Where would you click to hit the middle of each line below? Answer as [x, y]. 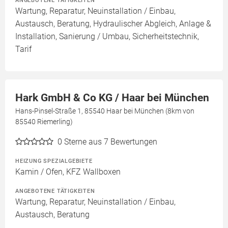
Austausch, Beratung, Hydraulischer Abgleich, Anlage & [113, 24]
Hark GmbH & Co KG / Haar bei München [112, 98]
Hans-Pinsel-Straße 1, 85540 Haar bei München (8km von [105, 111]
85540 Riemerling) [44, 122]
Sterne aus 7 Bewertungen [111, 142]
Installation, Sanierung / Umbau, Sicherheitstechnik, [107, 37]
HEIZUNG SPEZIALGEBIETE [54, 161]
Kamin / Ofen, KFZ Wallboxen [68, 172]
